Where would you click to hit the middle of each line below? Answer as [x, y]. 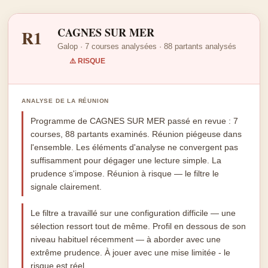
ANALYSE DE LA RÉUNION [66, 101]
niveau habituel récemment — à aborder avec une [126, 239]
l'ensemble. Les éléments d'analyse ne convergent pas [135, 147]
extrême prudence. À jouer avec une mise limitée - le [131, 252]
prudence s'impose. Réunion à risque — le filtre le [125, 173]
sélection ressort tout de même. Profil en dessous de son [138, 226]
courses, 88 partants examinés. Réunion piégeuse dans [136, 134]
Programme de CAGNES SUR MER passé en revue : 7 [135, 121]
